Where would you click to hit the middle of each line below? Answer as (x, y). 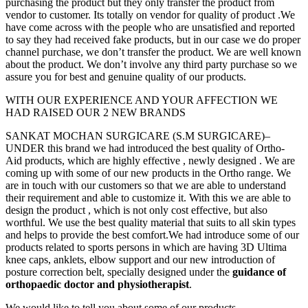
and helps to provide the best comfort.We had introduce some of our (152, 234)
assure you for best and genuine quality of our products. (126, 76)
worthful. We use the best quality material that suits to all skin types (151, 222)
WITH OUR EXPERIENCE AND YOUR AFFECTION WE (142, 100)
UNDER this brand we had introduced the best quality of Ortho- (145, 148)
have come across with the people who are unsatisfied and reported (150, 27)
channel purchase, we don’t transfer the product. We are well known (153, 52)
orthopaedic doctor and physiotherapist (97, 284)
